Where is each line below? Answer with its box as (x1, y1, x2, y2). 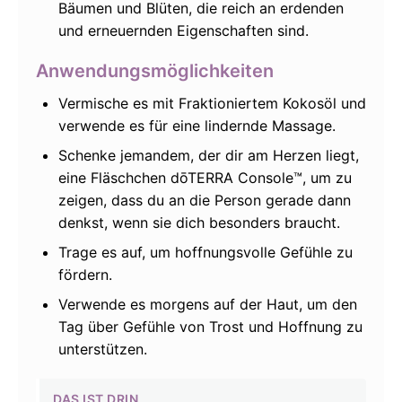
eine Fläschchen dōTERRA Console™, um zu (58, 169, 352, 188)
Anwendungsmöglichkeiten (36, 60, 274, 83)
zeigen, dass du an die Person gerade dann (58, 191, 351, 210)
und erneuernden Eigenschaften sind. (58, 22, 309, 40)
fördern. (58, 266, 112, 284)
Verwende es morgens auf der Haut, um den (58, 295, 357, 314)
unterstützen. (58, 340, 147, 359)
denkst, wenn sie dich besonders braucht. (58, 214, 340, 232)
